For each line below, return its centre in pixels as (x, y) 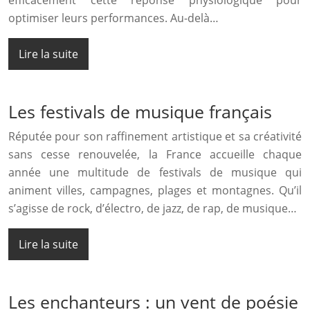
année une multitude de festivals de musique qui (155, 173)
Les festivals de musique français (140, 112)
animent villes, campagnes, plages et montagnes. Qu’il (155, 191)
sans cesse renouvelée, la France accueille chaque (155, 155)
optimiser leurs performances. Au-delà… (113, 18)
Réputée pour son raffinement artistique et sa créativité (155, 137)
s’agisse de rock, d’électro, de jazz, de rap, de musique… (153, 209)
